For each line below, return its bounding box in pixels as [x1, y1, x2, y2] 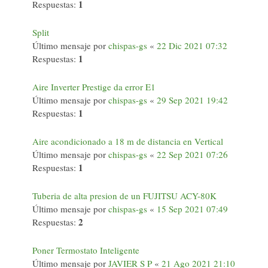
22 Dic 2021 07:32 [157, 39, 227, 51]
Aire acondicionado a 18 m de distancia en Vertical [32, 135, 223, 147]
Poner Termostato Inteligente [32, 244, 139, 256]
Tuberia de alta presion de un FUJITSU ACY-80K [32, 190, 217, 202]
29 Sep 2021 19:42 [157, 94, 228, 106]
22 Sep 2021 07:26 [157, 148, 228, 160]
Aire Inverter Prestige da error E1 [32, 81, 156, 93]
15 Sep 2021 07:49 [157, 203, 228, 215]
